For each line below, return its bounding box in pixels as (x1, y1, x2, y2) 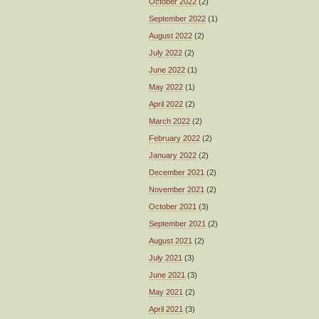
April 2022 (149, 99, 183, 108)
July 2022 (149, 48, 182, 57)
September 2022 (149, 14, 206, 23)
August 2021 (149, 236, 192, 245)
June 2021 (149, 270, 185, 279)
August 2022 (149, 31, 192, 40)
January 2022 (149, 150, 197, 159)
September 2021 (149, 219, 206, 228)
